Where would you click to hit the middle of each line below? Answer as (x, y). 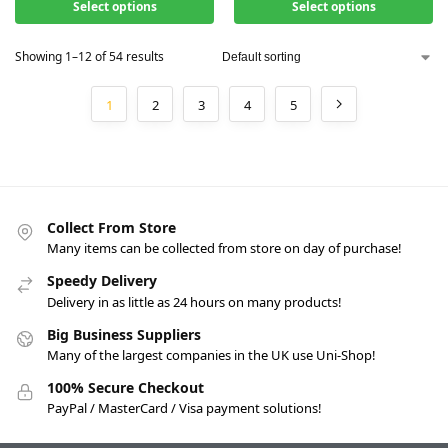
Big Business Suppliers (124, 334)
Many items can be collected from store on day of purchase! (224, 248)
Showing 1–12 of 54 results (89, 56)
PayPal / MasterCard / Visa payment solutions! (184, 408)
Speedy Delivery (102, 281)
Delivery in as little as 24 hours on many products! (194, 301)
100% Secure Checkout (125, 387)
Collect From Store (111, 227)
